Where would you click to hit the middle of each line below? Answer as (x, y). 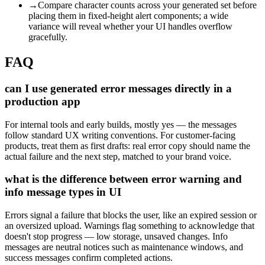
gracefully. (48, 37)
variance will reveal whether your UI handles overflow (130, 27)
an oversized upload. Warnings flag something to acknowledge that (130, 226)
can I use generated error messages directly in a (118, 88)
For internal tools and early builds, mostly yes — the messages (121, 124)
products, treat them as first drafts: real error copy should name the (127, 146)
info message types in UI (63, 192)
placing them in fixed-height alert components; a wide (128, 16)
